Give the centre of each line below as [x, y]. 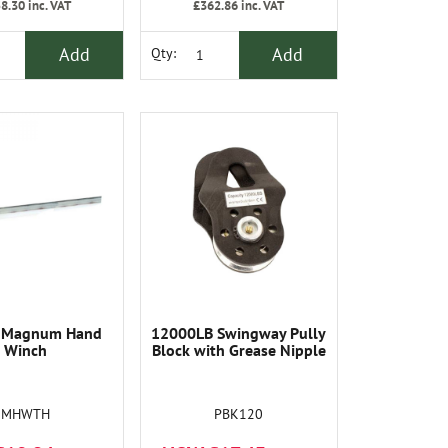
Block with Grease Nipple [238, 349]
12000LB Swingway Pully [239, 332]
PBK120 [239, 413]
